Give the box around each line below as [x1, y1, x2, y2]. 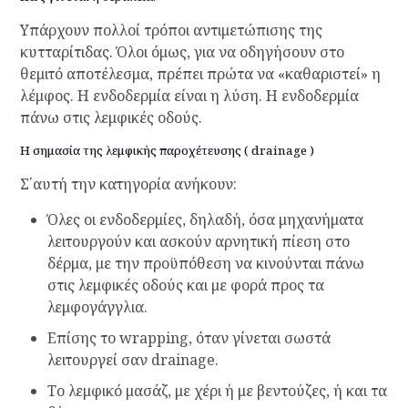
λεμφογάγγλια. [46, 297, 148, 318]
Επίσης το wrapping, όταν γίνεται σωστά [46, 328, 331, 349]
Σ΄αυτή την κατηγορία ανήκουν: [19, 174, 237, 195]
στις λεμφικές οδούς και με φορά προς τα [46, 275, 324, 296]
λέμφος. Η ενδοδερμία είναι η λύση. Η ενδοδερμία [19, 86, 359, 107]
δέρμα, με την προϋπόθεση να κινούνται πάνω [46, 253, 364, 274]
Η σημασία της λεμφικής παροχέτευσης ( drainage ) [19, 142, 314, 159]
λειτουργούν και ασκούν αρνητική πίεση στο [46, 231, 350, 252]
